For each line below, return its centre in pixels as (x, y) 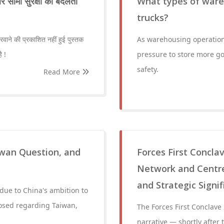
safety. (148, 69)
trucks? (153, 17)
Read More (63, 72)
